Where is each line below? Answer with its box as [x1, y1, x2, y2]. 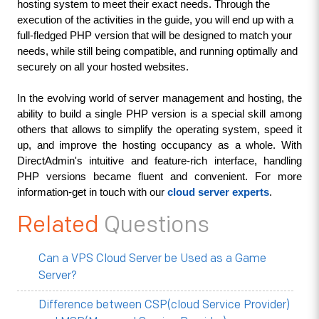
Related [16, 211, 104, 239]
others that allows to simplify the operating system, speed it [16, 124, 303, 135]
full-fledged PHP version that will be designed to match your [16, 30, 292, 41]
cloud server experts [167, 187, 269, 198]
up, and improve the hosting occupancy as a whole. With [16, 140, 303, 151]
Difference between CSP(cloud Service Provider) [38, 298, 290, 312]
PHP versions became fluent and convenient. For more [16, 171, 303, 182]
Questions [103, 211, 209, 239]
